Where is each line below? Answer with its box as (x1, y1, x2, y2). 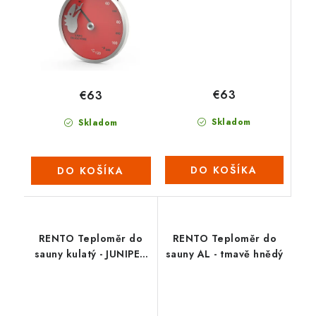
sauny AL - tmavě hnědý (165, 247, 284, 262)
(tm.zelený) (62, 262, 119, 277)
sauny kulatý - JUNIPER (34, 247, 147, 262)
